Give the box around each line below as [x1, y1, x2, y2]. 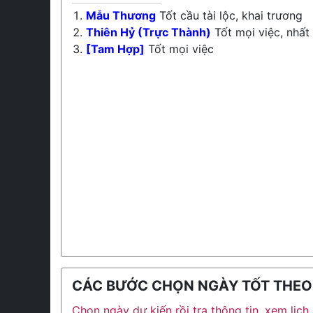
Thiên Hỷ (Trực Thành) [86, 25, 211, 39]
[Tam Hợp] [86, 42, 145, 56]
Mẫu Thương [86, 8, 156, 22]
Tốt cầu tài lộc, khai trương [156, 8, 303, 22]
